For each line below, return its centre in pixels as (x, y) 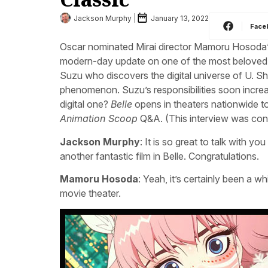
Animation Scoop (99, 119)
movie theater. (90, 193)
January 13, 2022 (180, 18)
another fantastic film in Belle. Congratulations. (159, 156)
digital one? (85, 104)
